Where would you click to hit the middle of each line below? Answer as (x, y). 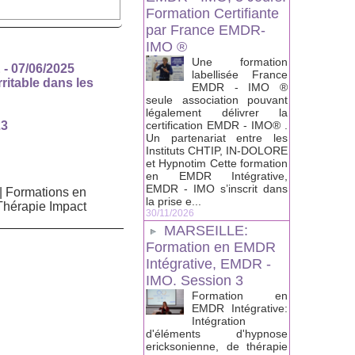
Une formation (240, 62)
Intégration (219, 321)
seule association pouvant (217, 100)
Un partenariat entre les (217, 138)
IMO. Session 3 (195, 281)
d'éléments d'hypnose (217, 334)
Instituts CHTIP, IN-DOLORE (217, 151)
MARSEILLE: (206, 231)
